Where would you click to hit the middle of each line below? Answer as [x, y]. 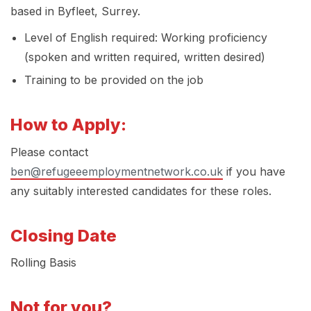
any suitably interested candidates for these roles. [141, 191]
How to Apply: [68, 125]
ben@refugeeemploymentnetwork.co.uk [117, 171]
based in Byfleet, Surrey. [75, 11]
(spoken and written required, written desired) [145, 57]
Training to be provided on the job [114, 80]
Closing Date [64, 235]
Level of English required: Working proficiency [146, 38]
